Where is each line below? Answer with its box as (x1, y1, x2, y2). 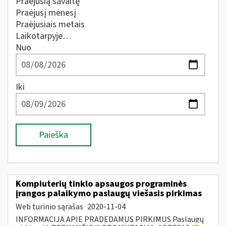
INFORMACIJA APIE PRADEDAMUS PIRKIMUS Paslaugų (16, 213, 204, 225)
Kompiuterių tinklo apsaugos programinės (16, 177, 187, 190)
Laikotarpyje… (16, 30, 72, 42)
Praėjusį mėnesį (16, 7, 76, 19)
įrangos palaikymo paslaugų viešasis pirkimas (16, 187, 202, 200)
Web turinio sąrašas (16, 201, 85, 212)
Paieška (39, 129, 68, 141)
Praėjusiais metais (16, 18, 85, 31)
